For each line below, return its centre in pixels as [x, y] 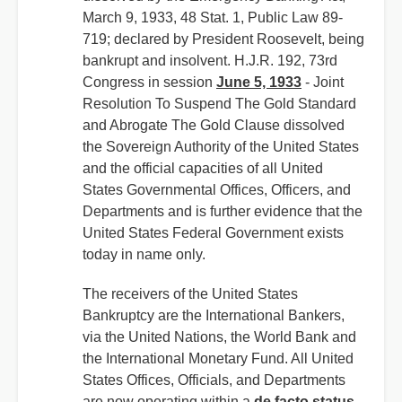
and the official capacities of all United [203, 168]
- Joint [323, 82]
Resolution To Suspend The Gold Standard [219, 104]
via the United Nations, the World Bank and [219, 337]
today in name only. [144, 254]
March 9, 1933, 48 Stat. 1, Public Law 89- [213, 17]
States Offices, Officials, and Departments [214, 380]
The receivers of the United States [190, 294]
